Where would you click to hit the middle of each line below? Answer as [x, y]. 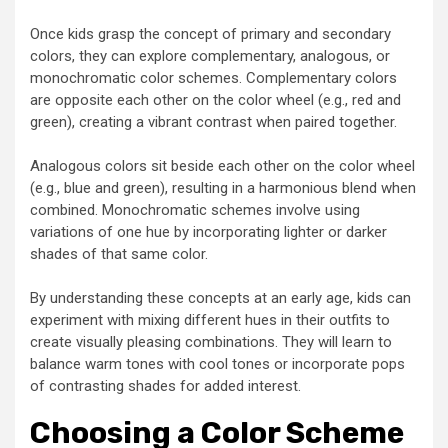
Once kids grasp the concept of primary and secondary [210, 33]
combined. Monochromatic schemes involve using [195, 209]
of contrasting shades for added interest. [165, 385]
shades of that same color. [119, 253]
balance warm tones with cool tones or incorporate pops [217, 363]
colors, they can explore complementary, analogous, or [210, 55]
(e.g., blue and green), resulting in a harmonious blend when [223, 187]
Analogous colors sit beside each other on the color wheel [222, 165]
